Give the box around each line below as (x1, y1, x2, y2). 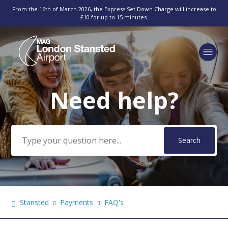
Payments (60, 197, 94, 207)
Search (11, 88, 48, 103)
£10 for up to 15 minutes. (80, 13, 148, 21)
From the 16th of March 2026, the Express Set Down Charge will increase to (12, 5, 216, 13)
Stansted (20, 197, 49, 207)
